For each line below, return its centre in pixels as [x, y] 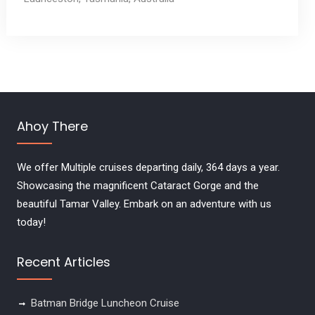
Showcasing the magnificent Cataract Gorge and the [137, 185]
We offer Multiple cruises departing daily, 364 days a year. [148, 167]
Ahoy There [52, 126]
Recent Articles [63, 262]
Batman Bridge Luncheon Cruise [105, 303]
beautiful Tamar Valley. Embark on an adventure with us [144, 204]
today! [31, 222]
